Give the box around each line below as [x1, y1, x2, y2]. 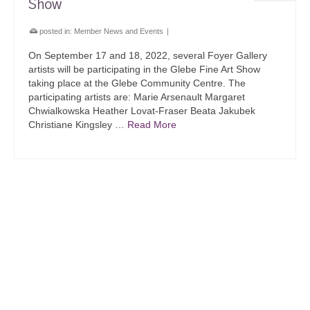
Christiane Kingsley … [28, 119, 127, 130]
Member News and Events [74, 27, 163, 35]
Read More [127, 119, 176, 130]
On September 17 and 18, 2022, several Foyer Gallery [28, 50, 267, 61]
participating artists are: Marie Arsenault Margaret [28, 91, 245, 102]
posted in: [37, 27, 74, 35]
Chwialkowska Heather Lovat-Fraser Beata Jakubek [28, 105, 255, 116]
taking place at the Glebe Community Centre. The [28, 77, 246, 89]
